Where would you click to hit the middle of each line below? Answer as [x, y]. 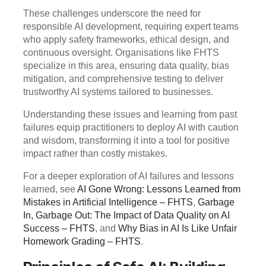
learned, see [50, 189]
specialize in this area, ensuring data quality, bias [126, 66]
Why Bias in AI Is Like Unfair [178, 229]
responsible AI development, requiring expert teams [131, 27]
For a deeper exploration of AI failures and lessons [129, 176]
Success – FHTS [59, 229]
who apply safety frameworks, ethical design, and [126, 40]
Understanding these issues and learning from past [130, 115]
